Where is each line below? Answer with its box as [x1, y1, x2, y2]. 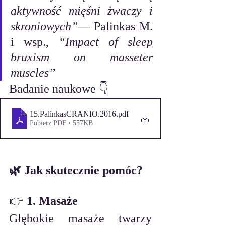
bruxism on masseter [11, 51, 153, 64]
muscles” [11, 66, 55, 80]
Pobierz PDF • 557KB [30, 119, 93, 127]
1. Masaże [24, 194, 78, 208]
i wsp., [11, 35, 59, 49]
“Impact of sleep [58, 35, 153, 49]
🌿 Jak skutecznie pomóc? [9, 164, 143, 177]
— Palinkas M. [78, 20, 153, 33]
